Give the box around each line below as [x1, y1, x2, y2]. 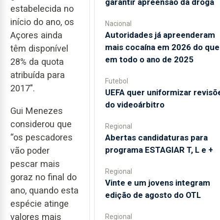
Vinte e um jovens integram [105, 178, 210, 188]
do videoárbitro [105, 100, 165, 110]
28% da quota [10, 56, 64, 67]
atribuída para [10, 69, 65, 80]
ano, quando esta [10, 185, 79, 196]
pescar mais [10, 159, 60, 169]
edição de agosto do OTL [105, 190, 201, 200]
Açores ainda [10, 29, 62, 40]
